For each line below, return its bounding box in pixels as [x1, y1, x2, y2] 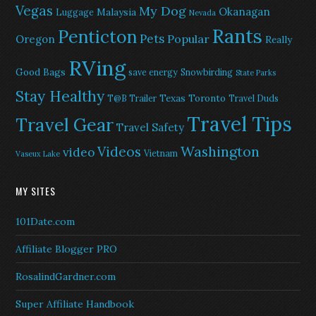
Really [265, 33, 293, 46]
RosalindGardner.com [16, 270, 116, 283]
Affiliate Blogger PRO [16, 243, 118, 255]
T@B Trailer [107, 93, 157, 104]
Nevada [189, 8, 217, 18]
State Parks [236, 68, 276, 78]
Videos [97, 143, 142, 160]
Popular [167, 32, 210, 46]
